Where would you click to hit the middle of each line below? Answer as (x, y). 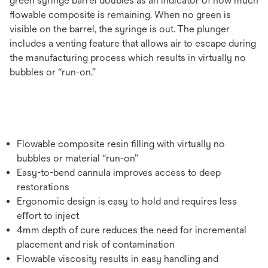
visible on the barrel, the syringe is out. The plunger (120, 29)
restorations (43, 187)
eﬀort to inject (48, 215)
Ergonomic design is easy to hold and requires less (127, 201)
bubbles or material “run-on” (77, 158)
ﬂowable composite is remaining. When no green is (120, 14)
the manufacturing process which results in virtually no (128, 57)
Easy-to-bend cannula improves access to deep (119, 172)
